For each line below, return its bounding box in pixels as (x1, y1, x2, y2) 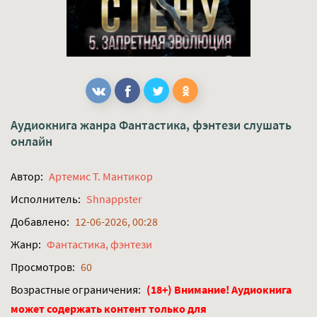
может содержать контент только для (11, 301, 207, 316)
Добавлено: (11, 214, 69, 229)
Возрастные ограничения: (11, 282, 141, 296)
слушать (241, 117, 292, 133)
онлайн (11, 133, 52, 149)
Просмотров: (11, 260, 75, 274)
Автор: (11, 169, 43, 183)
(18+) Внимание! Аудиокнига (146, 282, 292, 296)
